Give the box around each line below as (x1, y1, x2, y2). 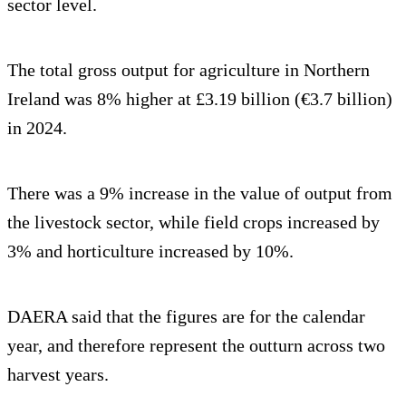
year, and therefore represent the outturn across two (7, 335, 385, 356)
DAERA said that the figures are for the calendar (7, 306, 365, 327)
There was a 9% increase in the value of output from (7, 183, 392, 204)
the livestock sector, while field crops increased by (7, 212, 380, 233)
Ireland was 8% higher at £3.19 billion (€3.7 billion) (7, 89, 392, 110)
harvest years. (7, 364, 109, 385)
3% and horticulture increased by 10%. (7, 241, 294, 262)
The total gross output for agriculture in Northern (7, 60, 370, 81)
